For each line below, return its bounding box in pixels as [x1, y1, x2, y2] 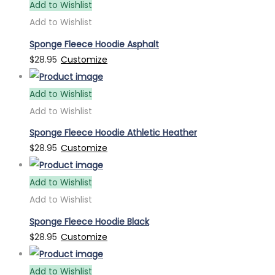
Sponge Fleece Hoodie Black [29, 215, 149, 228]
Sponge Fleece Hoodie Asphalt [29, 37, 159, 50]
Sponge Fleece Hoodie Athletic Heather [29, 126, 197, 139]
